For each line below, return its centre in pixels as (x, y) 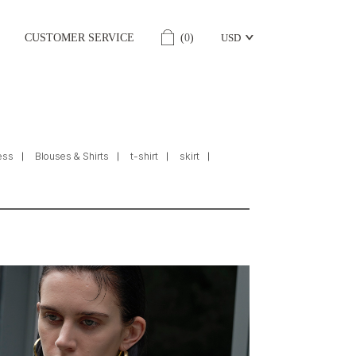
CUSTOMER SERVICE (79, 38)
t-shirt (145, 157)
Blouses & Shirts (72, 157)
